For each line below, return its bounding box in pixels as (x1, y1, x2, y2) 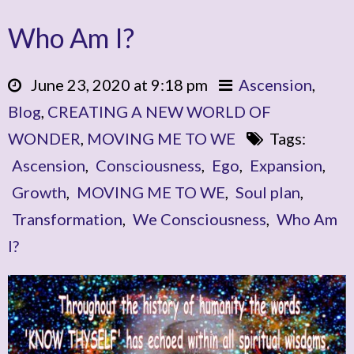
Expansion (250, 156, 322, 175)
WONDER (8, 129, 81, 148)
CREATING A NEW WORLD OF (47, 102, 271, 121)
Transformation (12, 209, 122, 228)
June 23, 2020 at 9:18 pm (24, 75, 208, 94)
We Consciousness (133, 209, 266, 228)
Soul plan (235, 183, 300, 201)
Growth (12, 183, 66, 201)
